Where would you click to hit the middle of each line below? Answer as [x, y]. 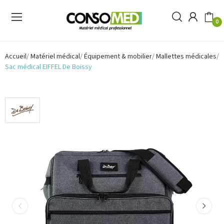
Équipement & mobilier [118, 56]
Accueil [16, 56]
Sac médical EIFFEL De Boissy [48, 67]
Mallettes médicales [186, 56]
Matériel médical [55, 56]
